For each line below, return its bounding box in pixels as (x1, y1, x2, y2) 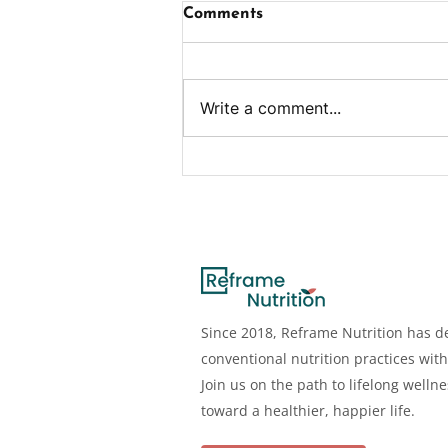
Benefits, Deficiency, (207, 156, 379, 176)
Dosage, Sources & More (207, 175, 416, 195)
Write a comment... (200, 98, 341, 119)
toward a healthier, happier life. (201, 401, 415, 421)
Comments (183, 6, 263, 23)
